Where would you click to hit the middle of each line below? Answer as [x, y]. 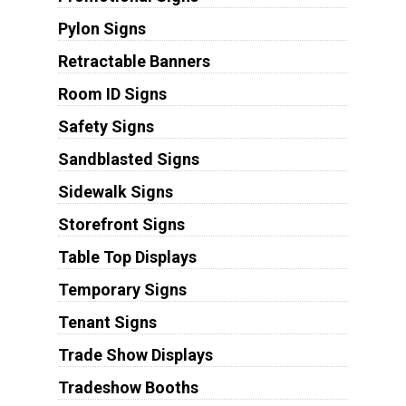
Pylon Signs [101, 28]
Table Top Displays [127, 256]
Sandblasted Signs [128, 159]
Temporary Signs [122, 289]
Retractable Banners [134, 61]
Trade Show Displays [135, 354]
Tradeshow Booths [128, 387]
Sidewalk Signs [115, 191]
